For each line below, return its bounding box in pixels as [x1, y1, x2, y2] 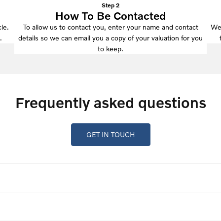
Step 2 [102, 1, 119, 9]
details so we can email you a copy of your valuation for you [18, 33, 203, 42]
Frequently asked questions [15, 93, 206, 111]
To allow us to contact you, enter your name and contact [23, 22, 198, 31]
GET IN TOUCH [86, 130, 135, 139]
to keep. [98, 44, 123, 53]
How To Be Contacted [55, 8, 166, 22]
